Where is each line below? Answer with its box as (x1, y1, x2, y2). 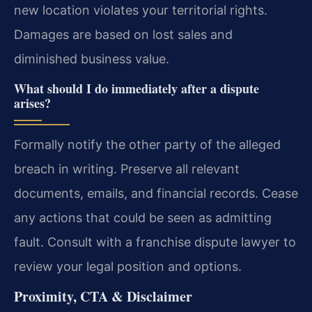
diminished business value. (14, 52, 169, 67)
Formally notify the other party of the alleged (14, 136, 281, 152)
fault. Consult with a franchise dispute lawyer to (14, 234, 296, 249)
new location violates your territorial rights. (14, 3, 267, 18)
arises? (14, 93, 51, 112)
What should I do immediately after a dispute (14, 79, 259, 97)
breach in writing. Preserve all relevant (14, 161, 240, 176)
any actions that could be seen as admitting (14, 210, 272, 225)
